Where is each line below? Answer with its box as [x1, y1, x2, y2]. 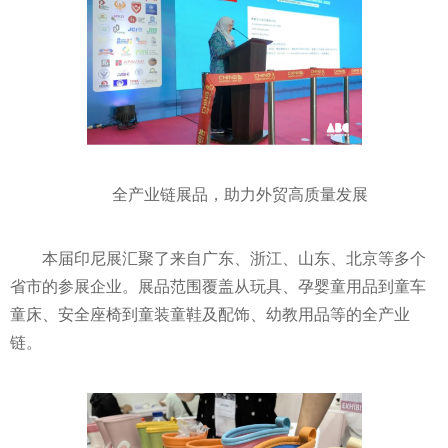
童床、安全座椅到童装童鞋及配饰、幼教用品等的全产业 [10, 306, 410, 324]
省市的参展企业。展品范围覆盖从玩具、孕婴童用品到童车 [10, 278, 426, 296]
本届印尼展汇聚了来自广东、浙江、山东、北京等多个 [42, 250, 426, 268]
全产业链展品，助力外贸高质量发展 [112, 186, 368, 204]
